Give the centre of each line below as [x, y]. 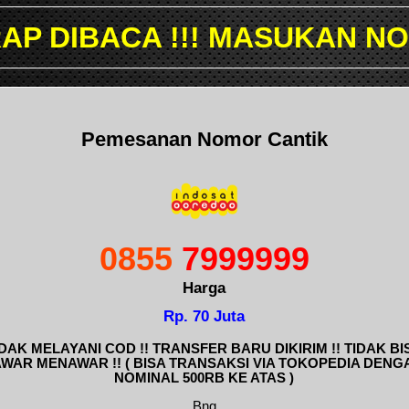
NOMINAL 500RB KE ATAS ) [204, 378]
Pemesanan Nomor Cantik [204, 139]
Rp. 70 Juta [204, 315]
